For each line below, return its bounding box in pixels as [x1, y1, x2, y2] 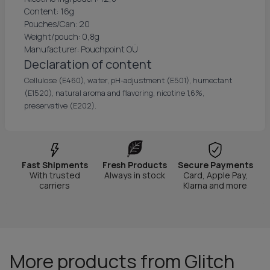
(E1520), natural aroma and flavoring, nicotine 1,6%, [24, 88, 204, 98]
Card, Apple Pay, [183, 169, 248, 181]
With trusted [29, 169, 80, 181]
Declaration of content [24, 56, 152, 72]
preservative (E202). [24, 101, 96, 111]
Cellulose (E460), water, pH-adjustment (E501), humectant [24, 75, 232, 86]
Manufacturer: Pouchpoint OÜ [24, 43, 138, 55]
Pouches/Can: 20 [24, 18, 90, 30]
